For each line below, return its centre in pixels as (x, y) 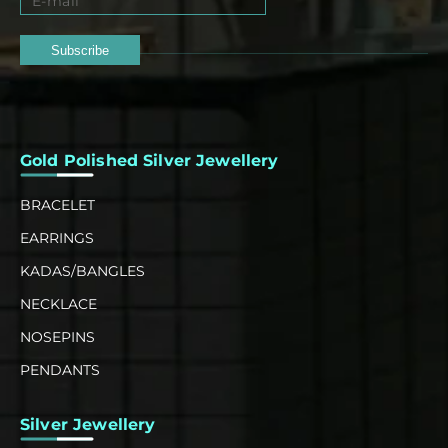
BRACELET (57, 204)
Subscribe (80, 50)
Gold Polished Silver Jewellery (149, 160)
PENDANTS (60, 369)
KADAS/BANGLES (82, 270)
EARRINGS (57, 237)
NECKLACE (58, 303)
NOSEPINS (57, 336)
